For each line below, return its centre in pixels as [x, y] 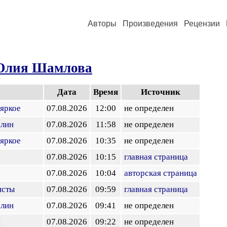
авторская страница [161, 173]
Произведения [150, 24]
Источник [161, 92]
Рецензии [202, 24]
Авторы [102, 24]
